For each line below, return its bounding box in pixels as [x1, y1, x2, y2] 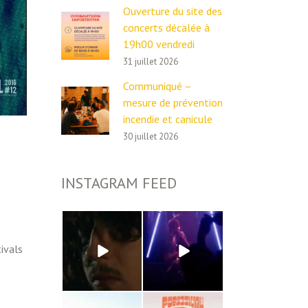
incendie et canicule [122, 112, 212, 126]
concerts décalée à [122, 21, 210, 34]
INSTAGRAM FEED [60, 173, 177, 192]
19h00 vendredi [122, 37, 195, 51]
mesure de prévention [122, 96, 223, 109]
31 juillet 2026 [122, 56, 178, 67]
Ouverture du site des [122, 4, 222, 18]
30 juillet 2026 [122, 131, 178, 142]
